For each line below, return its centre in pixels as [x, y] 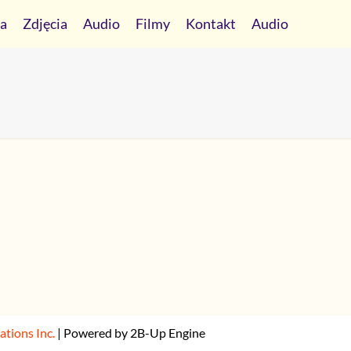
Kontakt [211, 24]
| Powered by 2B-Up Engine [130, 333]
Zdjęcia [45, 24]
